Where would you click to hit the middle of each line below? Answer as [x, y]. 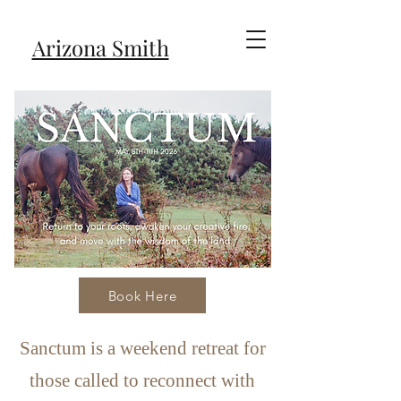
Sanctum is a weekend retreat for [142, 348]
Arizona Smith [100, 47]
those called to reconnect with [142, 380]
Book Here [142, 295]
